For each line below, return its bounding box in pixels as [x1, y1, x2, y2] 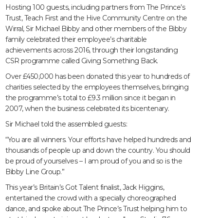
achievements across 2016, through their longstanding [5, 46, 178, 55]
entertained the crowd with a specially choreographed [5, 194, 176, 203]
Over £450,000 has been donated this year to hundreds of [5, 72, 190, 81]
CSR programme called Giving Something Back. [5, 56, 158, 66]
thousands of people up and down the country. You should [5, 146, 190, 155]
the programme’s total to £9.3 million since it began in [5, 93, 176, 103]
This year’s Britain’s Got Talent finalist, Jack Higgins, [5, 183, 164, 192]
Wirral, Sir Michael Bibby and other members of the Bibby [5, 24, 187, 34]
